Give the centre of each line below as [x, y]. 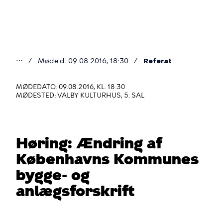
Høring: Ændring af [89, 143]
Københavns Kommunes [107, 159]
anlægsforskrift [75, 191]
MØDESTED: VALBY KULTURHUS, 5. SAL [80, 95]
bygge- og [53, 175]
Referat [158, 61]
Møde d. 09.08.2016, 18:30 [83, 61]
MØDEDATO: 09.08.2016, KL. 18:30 [70, 87]
